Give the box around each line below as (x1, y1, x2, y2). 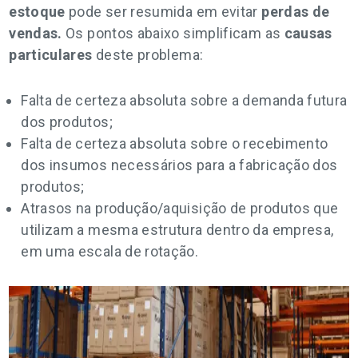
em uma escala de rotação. (21, 243, 199, 260)
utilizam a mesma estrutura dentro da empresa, (21, 221, 334, 238)
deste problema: (92, 46, 204, 63)
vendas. (9, 25, 62, 42)
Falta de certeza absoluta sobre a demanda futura (21, 92, 348, 109)
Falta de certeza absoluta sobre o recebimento (21, 135, 328, 152)
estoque (9, 3, 66, 20)
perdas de (261, 3, 330, 20)
